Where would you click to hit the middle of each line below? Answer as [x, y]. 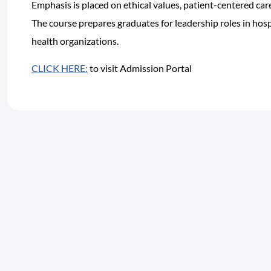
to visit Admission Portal [140, 68]
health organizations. [75, 41]
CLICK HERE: [60, 68]
